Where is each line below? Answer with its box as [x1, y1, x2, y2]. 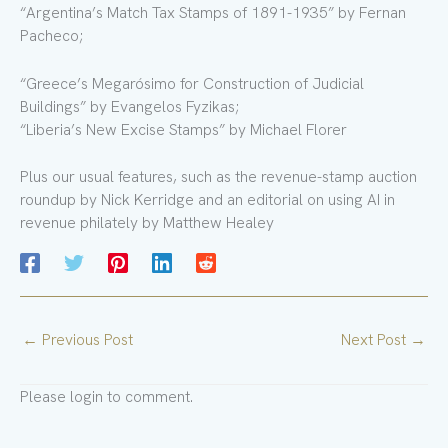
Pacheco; [20, 24, 83, 46]
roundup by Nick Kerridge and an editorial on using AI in [20, 189, 395, 211]
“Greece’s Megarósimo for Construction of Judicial [20, 72, 364, 94]
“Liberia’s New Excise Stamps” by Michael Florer [20, 118, 347, 140]
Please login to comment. [20, 386, 193, 408]
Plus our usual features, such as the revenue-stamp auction [20, 166, 417, 188]
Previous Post [38, 328, 133, 350]
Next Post [341, 328, 410, 350]
